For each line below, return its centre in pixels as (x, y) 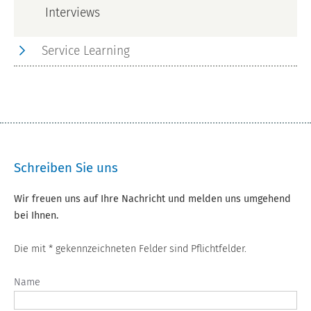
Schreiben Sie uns (66, 168)
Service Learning (86, 51)
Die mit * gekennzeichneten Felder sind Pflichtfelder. (130, 249)
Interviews (73, 13)
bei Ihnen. (36, 216)
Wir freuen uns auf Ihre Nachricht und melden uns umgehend (152, 199)
